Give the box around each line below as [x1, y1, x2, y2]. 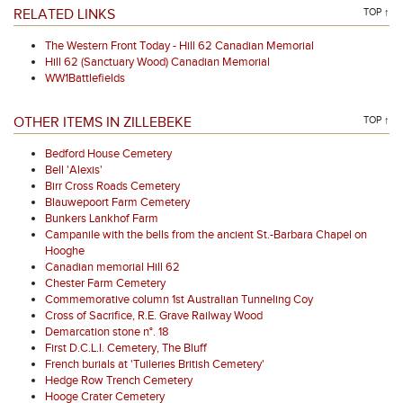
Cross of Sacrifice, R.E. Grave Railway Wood [45, 309, 263, 323]
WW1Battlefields [45, 71, 125, 85]
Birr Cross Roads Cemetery [45, 179, 180, 193]
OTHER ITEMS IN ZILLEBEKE [13, 114, 192, 131]
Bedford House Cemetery [45, 147, 172, 161]
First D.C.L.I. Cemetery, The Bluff [45, 341, 207, 355]
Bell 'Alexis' [45, 163, 103, 177]
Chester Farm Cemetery [45, 276, 166, 291]
